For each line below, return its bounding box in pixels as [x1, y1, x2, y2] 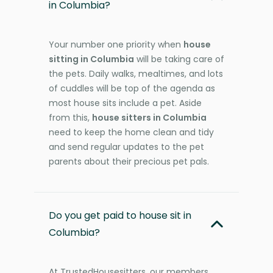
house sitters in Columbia [92, 111, 207, 124]
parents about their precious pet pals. [49, 155, 209, 168]
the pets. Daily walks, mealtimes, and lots [49, 67, 223, 80]
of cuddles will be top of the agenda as [49, 82, 215, 94]
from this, [49, 111, 92, 124]
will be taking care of [134, 52, 224, 65]
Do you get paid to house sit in [49, 208, 191, 222]
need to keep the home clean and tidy [49, 126, 214, 138]
